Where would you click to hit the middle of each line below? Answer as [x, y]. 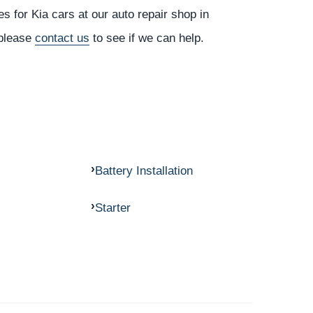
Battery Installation [144, 170]
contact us [62, 38]
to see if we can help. [147, 38]
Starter [112, 207]
